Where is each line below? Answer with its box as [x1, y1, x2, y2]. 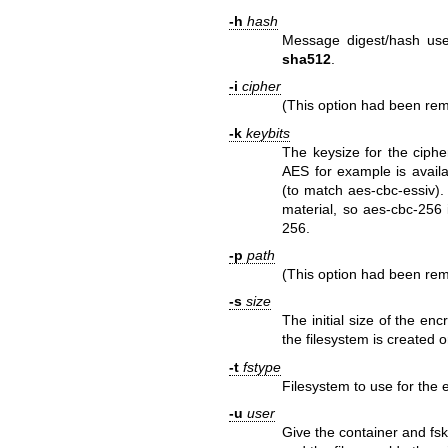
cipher [241, 78, 281, 95]
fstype [242, 358, 281, 375]
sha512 [282, 50, 332, 67]
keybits [245, 124, 290, 141]
